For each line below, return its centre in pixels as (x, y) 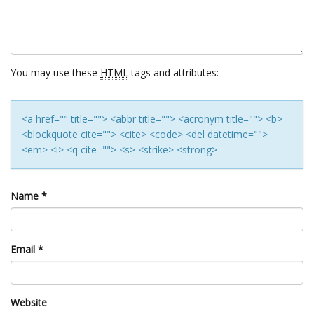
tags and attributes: (173, 73)
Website (29, 302)
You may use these (55, 73)
